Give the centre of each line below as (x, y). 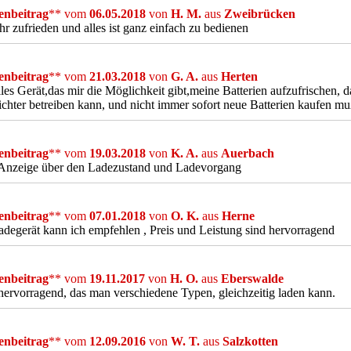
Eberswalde (252, 279)
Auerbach (248, 153)
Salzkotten (250, 341)
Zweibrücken (260, 14)
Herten (239, 76)
